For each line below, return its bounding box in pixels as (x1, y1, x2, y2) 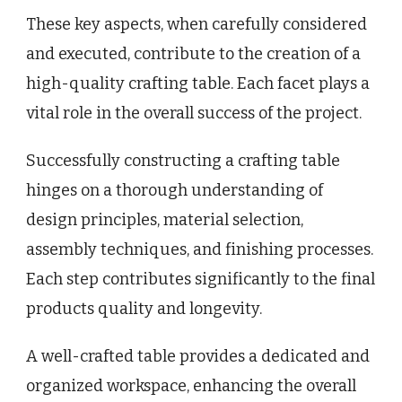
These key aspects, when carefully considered (26, 13, 367, 34)
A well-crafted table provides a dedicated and (26, 345, 370, 366)
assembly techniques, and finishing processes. (26, 239, 373, 259)
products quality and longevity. (26, 298, 262, 319)
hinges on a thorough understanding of (26, 179, 323, 200)
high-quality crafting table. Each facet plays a (26, 73, 370, 93)
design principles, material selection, (26, 209, 303, 230)
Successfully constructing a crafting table (26, 150, 340, 170)
